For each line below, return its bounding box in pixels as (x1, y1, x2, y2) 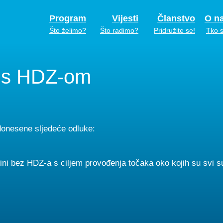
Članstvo (157, 13, 195, 23)
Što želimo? (49, 26, 86, 34)
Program (49, 13, 86, 23)
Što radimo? (100, 26, 138, 34)
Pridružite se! (154, 26, 195, 34)
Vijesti (112, 13, 138, 23)
